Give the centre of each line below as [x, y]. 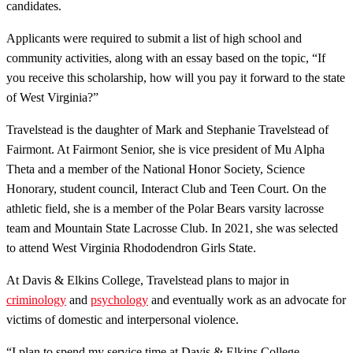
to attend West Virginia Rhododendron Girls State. [131, 247]
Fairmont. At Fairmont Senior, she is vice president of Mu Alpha [165, 149]
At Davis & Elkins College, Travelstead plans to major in [148, 280]
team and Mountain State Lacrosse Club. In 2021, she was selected [172, 228]
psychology [119, 299]
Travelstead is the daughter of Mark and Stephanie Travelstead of [167, 129]
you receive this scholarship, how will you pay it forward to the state [176, 77]
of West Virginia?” [52, 97]
